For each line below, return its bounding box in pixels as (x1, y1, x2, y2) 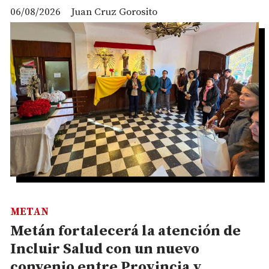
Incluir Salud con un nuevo (10, 240, 199, 259)
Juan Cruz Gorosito (71, 5, 157, 19)
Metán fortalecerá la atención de (10, 222, 241, 241)
